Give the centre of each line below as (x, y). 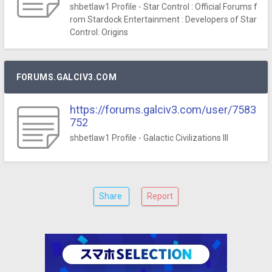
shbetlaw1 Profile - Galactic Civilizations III (149, 138)
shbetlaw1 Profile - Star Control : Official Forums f (163, 7)
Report (160, 196)
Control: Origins (99, 32)
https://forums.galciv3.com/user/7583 (163, 110)
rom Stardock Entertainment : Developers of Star (163, 19)
